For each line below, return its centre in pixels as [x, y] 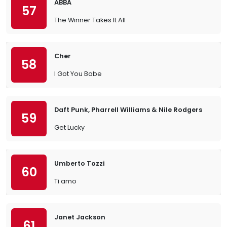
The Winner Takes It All [90, 20]
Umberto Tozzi [80, 163]
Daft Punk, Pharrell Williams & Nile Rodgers [128, 110]
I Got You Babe [78, 74]
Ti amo [65, 181]
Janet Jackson [80, 217]
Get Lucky [69, 127]
